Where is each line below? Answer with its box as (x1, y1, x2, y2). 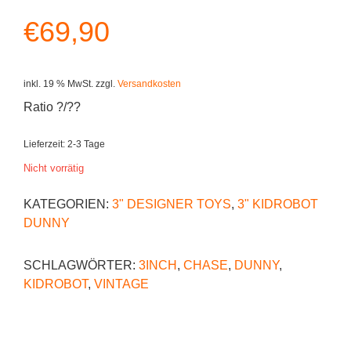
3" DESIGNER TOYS (112, 197, 231, 211)
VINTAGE (94, 277, 149, 291)
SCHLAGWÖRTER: (24, 258, 139, 272)
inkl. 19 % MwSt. (24, 78, 93, 89)
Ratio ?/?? (24, 100, 81, 114)
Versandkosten (118, 78, 181, 89)
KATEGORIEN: (24, 197, 112, 211)
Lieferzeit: (24, 138, 67, 149)
